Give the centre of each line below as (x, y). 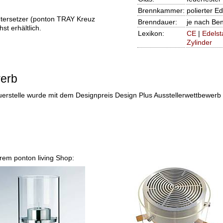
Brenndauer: (157, 22)
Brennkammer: (161, 11)
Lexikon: (151, 34)
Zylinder (199, 43)
